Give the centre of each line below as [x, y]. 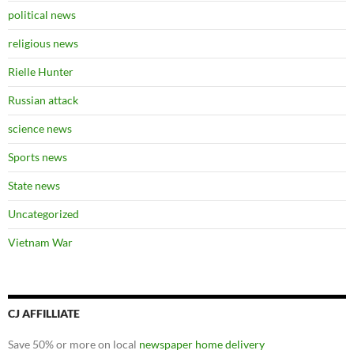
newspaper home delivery [202, 344]
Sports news [38, 157]
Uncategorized [43, 214]
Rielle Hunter [41, 72]
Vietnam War [40, 242]
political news [42, 15]
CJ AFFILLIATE [44, 313]
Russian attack [43, 100]
